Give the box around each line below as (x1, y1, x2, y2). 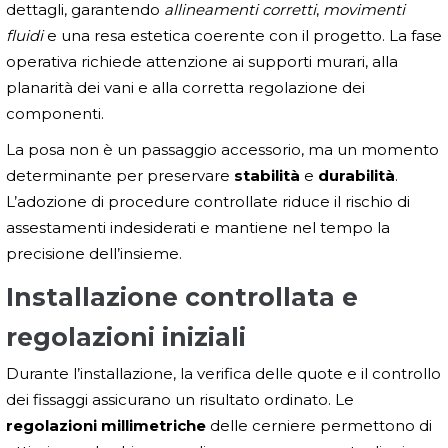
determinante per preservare (6, 166, 234, 186)
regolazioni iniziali (6, 322, 246, 353)
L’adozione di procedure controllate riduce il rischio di (6, 192, 410, 212)
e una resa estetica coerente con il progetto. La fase (43, 26, 442, 46)
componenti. (6, 104, 104, 124)
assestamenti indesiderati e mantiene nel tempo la (6, 218, 390, 238)
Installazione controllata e (6, 282, 358, 313)
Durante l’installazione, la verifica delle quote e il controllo (6, 364, 441, 384)
